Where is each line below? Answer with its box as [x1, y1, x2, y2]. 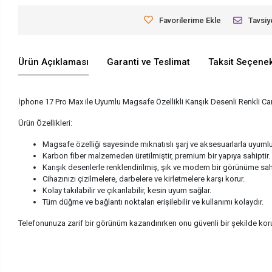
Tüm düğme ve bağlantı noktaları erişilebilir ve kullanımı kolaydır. [42, 197, 264, 206]
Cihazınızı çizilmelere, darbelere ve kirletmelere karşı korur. [42, 174, 245, 183]
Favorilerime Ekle [159, 15, 222, 25]
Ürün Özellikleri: [18, 118, 73, 127]
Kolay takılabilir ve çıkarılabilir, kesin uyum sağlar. [42, 185, 212, 195]
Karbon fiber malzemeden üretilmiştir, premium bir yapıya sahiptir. [42, 151, 271, 160]
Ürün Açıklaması [18, 56, 89, 68]
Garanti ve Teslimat [107, 56, 191, 68]
